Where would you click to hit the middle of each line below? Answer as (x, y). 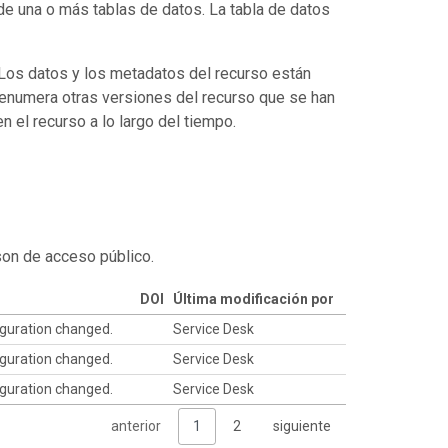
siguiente (301, 426)
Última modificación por (253, 298)
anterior (135, 426)
